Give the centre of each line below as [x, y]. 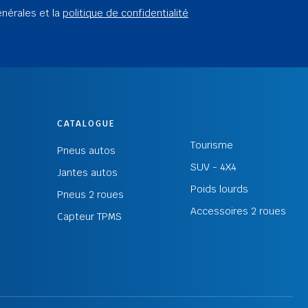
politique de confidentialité [125, 13]
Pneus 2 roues [90, 194]
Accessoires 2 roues [238, 211]
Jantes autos [87, 172]
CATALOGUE [86, 123]
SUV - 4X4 [213, 167]
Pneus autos [86, 150]
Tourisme [211, 145]
